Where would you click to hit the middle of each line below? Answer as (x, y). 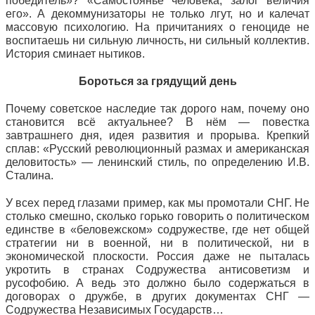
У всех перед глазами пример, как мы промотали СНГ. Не (157, 203)
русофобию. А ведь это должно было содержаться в (157, 283)
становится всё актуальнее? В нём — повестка (157, 122)
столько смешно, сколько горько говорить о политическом (157, 216)
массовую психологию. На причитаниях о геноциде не (157, 27)
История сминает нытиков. (75, 54)
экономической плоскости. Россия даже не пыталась (157, 256)
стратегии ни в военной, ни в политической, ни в (157, 243)
